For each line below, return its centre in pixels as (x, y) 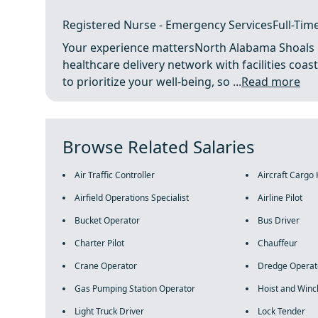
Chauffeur (277, 243)
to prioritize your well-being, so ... (152, 82)
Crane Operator (106, 266)
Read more (271, 82)
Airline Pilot (280, 198)
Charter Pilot (99, 243)
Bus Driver (278, 220)
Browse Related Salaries (159, 147)
